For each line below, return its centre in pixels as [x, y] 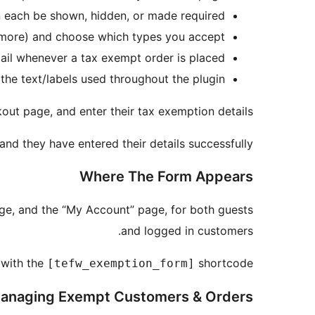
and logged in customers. [187, 231]
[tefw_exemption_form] [121, 264]
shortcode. [224, 263]
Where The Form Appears [166, 177]
